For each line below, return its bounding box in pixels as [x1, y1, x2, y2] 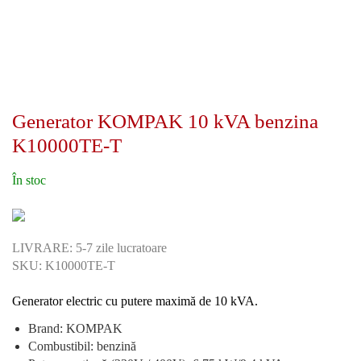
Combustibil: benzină [28, 338, 136, 353]
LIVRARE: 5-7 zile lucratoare [12, 240, 167, 255]
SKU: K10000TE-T [12, 258, 115, 272]
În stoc [12, 172, 46, 187]
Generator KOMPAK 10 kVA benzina [12, 110, 318, 132]
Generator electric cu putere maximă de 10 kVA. [12, 293, 258, 308]
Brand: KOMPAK [28, 321, 122, 335]
